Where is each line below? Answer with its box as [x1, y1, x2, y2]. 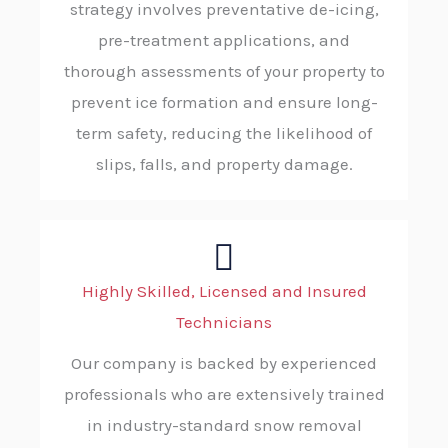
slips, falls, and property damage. [95, 154, 353, 175]
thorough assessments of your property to [63, 61, 385, 82]
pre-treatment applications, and [98, 30, 350, 51]
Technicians [176, 312, 272, 333]
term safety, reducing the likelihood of [76, 123, 372, 144]
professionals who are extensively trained [63, 384, 385, 405]
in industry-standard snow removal [86, 415, 362, 436]
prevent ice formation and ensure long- [70, 92, 378, 113]
